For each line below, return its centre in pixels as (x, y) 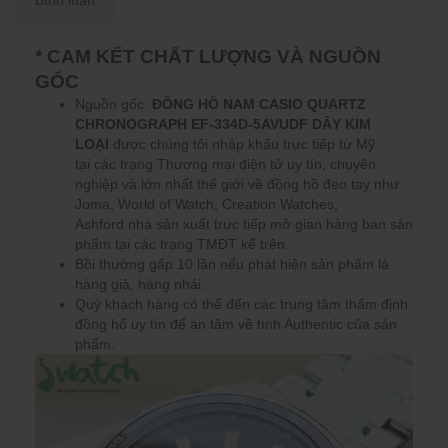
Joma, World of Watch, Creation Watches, (206, 204)
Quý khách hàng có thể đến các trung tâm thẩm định (241, 304)
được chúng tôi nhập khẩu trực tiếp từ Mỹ (242, 144)
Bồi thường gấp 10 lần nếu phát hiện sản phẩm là (232, 264)
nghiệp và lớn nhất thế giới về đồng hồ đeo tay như (237, 184)
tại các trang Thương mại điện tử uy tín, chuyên (225, 164)
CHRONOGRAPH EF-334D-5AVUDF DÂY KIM (223, 124)
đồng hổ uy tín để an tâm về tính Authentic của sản (236, 324)
